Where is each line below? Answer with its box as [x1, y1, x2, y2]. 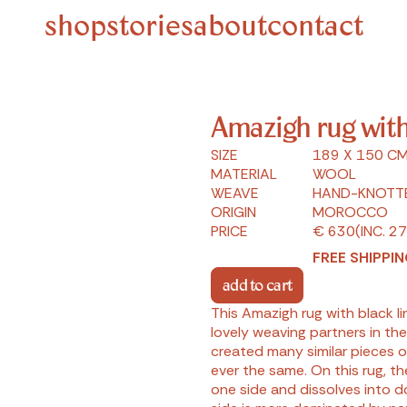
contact [266, 15, 363, 44]
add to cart [223, 279, 293, 295]
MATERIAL [211, 164, 277, 184]
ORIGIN [211, 203, 256, 222]
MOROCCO [312, 203, 388, 222]
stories [105, 15, 194, 44]
